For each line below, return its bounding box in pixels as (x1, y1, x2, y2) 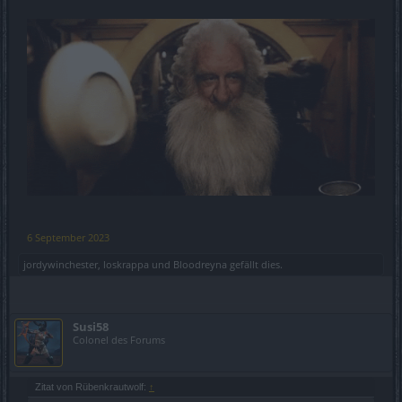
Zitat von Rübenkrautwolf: (35, 380, 149, 392)
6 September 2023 (27, 230, 109, 244)
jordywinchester (23, 257, 98, 271)
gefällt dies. (227, 257, 283, 271)
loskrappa (103, 257, 149, 271)
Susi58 (73, 318, 109, 335)
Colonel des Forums (73, 332, 165, 346)
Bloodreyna (173, 257, 227, 271)
